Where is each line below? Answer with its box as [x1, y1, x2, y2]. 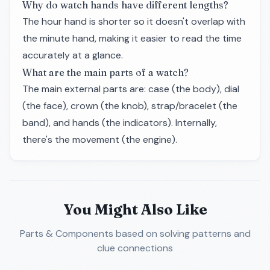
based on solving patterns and [113, 227, 251, 240]
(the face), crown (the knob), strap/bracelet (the [22, 99, 237, 112]
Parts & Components [19, 227, 113, 240]
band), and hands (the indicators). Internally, [22, 116, 217, 129]
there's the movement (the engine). [22, 133, 177, 146]
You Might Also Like [63, 201, 207, 218]
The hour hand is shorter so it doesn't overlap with [22, 15, 245, 28]
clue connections [97, 242, 173, 254]
